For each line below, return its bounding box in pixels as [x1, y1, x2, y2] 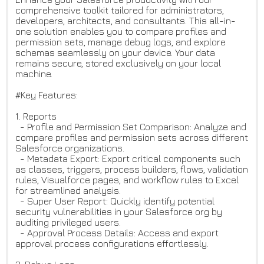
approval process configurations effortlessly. [15, 238, 209, 249]
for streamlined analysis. [15, 185, 121, 196]
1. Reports [15, 111, 57, 122]
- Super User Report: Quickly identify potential [15, 196, 214, 207]
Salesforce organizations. [15, 143, 124, 154]
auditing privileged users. [15, 217, 121, 228]
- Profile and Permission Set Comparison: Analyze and [15, 121, 246, 133]
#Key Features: [15, 90, 78, 101]
